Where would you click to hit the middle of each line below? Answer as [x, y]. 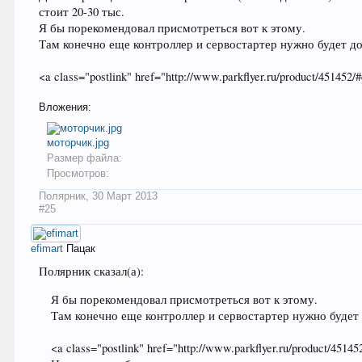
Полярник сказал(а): [92, 271]
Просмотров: [78, 173]
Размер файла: [85, 158]
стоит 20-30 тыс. [82, 11]
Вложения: [65, 107]
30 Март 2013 [125, 196]
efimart [47, 248]
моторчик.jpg [78, 142]
